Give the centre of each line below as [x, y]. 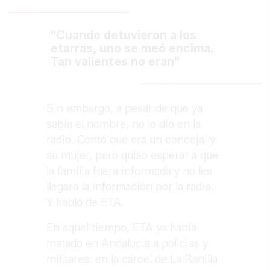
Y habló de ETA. [86, 203]
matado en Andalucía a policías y [127, 244]
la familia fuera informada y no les [130, 171]
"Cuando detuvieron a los [124, 35]
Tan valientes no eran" [115, 62]
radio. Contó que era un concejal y [131, 140]
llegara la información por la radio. [130, 187]
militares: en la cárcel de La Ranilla [132, 259]
